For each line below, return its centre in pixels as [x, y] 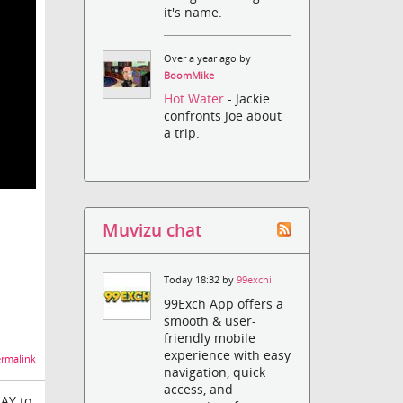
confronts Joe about [223, 116]
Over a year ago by [208, 59]
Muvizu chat [152, 230]
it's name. [193, 13]
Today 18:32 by [201, 280]
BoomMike [189, 76]
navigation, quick [215, 372]
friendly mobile [210, 337]
